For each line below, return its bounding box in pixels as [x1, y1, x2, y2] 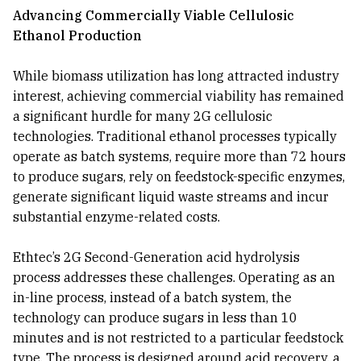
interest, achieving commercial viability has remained [13, 88, 344, 105]
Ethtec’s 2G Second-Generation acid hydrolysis [13, 249, 300, 266]
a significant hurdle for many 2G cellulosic [13, 108, 272, 125]
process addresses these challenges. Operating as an [13, 269, 335, 286]
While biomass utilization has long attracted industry [13, 68, 339, 85]
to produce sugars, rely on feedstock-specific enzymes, [13, 168, 345, 185]
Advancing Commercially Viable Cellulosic [13, 7, 294, 24]
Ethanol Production [13, 27, 142, 44]
